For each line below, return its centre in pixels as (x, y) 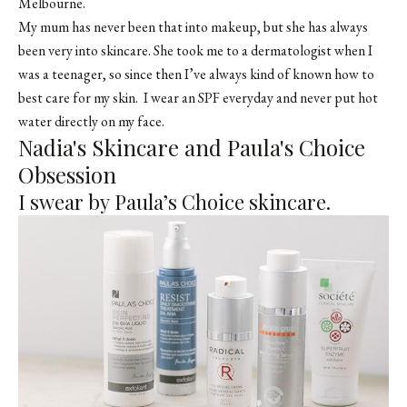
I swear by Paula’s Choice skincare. (174, 201)
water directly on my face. (91, 121)
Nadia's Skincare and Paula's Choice (192, 147)
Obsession (67, 174)
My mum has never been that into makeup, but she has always (193, 26)
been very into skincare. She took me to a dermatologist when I (195, 50)
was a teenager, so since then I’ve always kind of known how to (196, 74)
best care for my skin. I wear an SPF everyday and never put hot (198, 97)
